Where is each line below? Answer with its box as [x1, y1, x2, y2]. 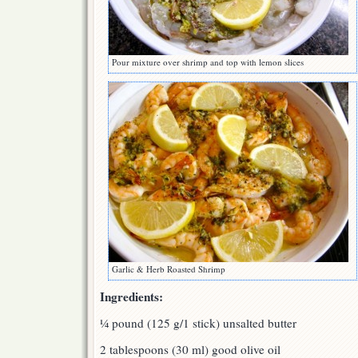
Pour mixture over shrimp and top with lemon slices [112, 56, 304, 69]
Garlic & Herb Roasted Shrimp [112, 263, 225, 276]
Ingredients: [100, 288, 163, 306]
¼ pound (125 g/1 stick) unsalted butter [100, 315, 296, 332]
